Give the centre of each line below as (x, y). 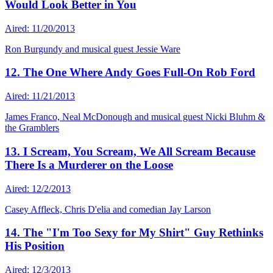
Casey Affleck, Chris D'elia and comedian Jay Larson (108, 209)
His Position (35, 246)
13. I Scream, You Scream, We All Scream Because (130, 151)
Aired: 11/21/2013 (40, 96)
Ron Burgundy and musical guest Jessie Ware (93, 49)
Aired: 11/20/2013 (40, 28)
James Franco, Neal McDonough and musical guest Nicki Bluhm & (135, 117)
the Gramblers (32, 128)
